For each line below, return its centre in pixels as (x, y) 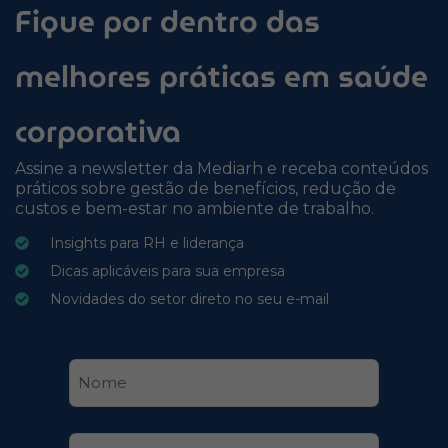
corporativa (98, 131)
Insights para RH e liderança (146, 243)
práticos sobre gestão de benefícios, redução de (205, 188)
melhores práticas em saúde (221, 76)
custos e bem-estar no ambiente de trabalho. (194, 208)
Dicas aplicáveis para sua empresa (167, 271)
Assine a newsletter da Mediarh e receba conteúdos (221, 168)
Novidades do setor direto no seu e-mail (189, 299)
